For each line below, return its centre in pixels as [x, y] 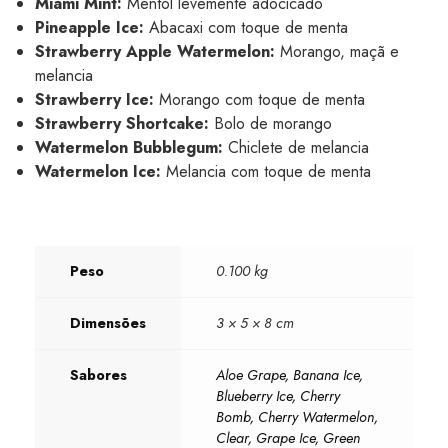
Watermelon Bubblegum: [129, 147]
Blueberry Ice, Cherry [278, 396]
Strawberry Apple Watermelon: [155, 51]
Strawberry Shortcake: [122, 123]
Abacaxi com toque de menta [246, 27]
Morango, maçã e [337, 51]
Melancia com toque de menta [266, 171]
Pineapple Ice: [89, 27]
